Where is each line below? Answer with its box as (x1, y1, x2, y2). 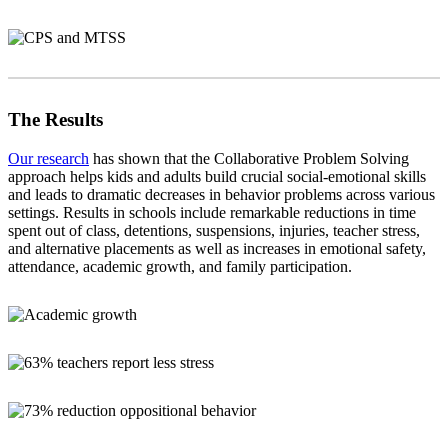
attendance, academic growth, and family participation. (8, 258, 352, 276)
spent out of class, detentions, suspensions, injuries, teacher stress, (8, 222, 420, 240)
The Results (8, 109, 103, 131)
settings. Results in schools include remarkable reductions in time (8, 204, 416, 222)
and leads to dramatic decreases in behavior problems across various (8, 186, 435, 204)
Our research (8, 150, 89, 168)
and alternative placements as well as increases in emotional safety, (8, 240, 426, 258)
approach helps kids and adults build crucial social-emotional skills (8, 168, 426, 186)
